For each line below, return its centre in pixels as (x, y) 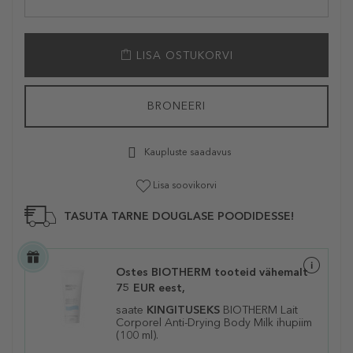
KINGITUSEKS (183, 310)
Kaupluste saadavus (187, 152)
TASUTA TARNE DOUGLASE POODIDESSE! (179, 217)
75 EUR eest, (150, 288)
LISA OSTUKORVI (182, 56)
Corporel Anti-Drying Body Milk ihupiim (214, 323)
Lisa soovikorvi (185, 185)
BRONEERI (176, 106)
